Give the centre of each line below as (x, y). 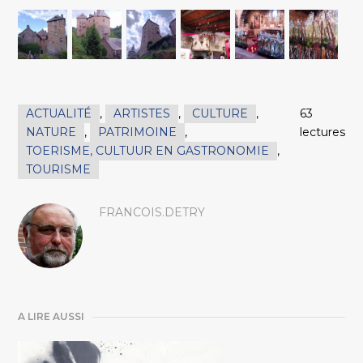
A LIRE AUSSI (51, 317)
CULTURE (220, 114)
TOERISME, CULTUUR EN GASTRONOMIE (148, 151)
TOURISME (59, 170)
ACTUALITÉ (59, 114)
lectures (322, 132)
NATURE (51, 132)
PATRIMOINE (138, 132)
